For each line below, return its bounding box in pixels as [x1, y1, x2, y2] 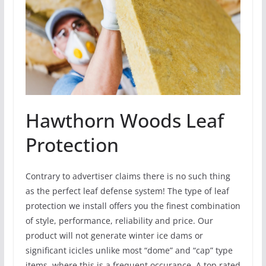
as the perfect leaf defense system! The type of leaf [25, 185, 229, 197]
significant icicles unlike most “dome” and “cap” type [25, 245, 233, 256]
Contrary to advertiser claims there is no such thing [25, 170, 230, 182]
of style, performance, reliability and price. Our [25, 215, 213, 227]
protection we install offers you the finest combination [25, 200, 240, 212]
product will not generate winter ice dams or [25, 230, 203, 242]
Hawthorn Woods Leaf [25, 107, 224, 134]
